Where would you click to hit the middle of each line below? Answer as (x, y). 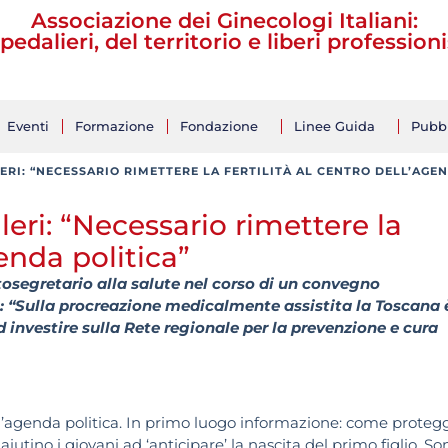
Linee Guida (334, 126)
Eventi (28, 126)
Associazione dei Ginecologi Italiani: (224, 20)
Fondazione (219, 126)
